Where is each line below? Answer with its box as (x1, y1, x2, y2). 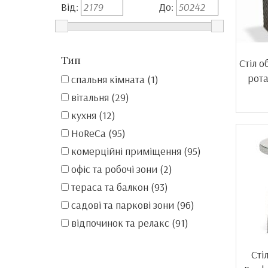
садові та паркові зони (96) (69, 198, 194, 212)
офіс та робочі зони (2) (69, 162, 172, 176)
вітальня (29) (69, 90, 129, 105)
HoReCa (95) (69, 126, 126, 141)
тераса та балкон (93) (69, 180, 168, 194)
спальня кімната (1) (69, 72, 159, 87)
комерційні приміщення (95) (69, 144, 201, 159)
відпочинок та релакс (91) (69, 216, 188, 230)
